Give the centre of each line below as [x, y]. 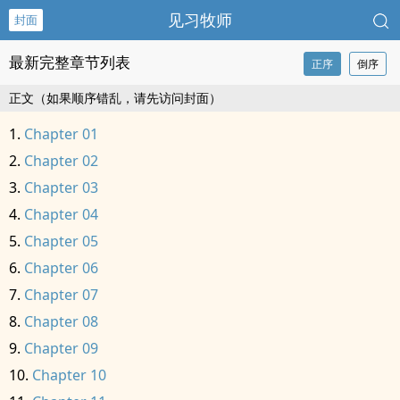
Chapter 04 [61, 214]
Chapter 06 [61, 268]
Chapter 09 [61, 348]
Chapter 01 [61, 134]
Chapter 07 [61, 295]
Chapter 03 [61, 187]
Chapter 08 [61, 321]
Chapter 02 [61, 161]
